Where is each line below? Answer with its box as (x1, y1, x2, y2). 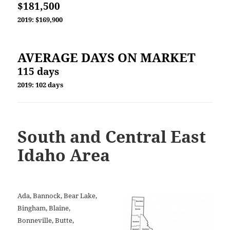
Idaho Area (17, 143, 110, 166)
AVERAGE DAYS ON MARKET (17, 48, 196, 66)
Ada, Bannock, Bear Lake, (17, 190, 98, 200)
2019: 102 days (17, 80, 64, 89)
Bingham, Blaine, (17, 203, 71, 213)
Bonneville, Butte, (17, 215, 74, 225)
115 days (17, 64, 60, 78)
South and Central (17, 125, 171, 147)
